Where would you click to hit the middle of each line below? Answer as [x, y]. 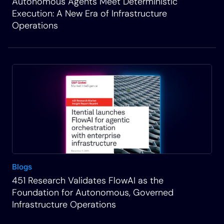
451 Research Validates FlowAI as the [88, 180]
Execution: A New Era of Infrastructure [89, 13]
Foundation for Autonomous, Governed [93, 192]
